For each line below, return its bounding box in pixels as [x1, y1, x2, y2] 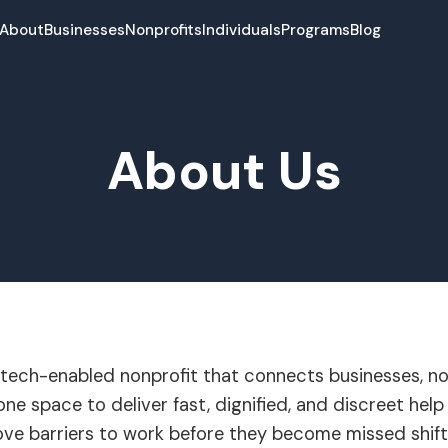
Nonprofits [125, 20, 203, 40]
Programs [281, 20, 351, 40]
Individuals [202, 20, 282, 40]
